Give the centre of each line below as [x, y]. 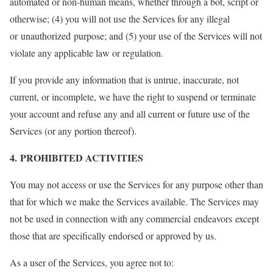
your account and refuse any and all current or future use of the [130, 114]
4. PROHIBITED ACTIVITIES [76, 158]
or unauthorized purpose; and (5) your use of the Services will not [136, 36]
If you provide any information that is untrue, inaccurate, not [124, 80]
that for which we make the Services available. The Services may [134, 201]
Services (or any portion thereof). [73, 131]
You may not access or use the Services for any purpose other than [136, 184]
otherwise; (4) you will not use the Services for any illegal [120, 19]
